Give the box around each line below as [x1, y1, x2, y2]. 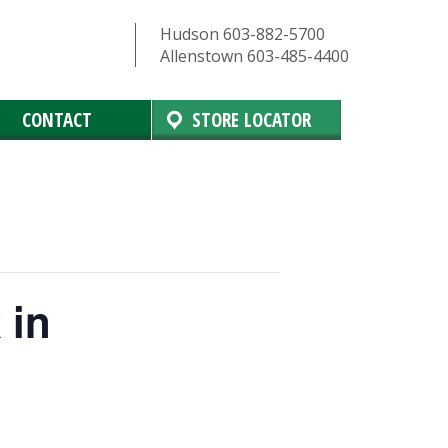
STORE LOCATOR [191, 107, 311, 133]
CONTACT [22, 107, 93, 133]
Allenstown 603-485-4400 [160, 45, 350, 67]
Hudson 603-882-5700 [160, 23, 326, 45]
